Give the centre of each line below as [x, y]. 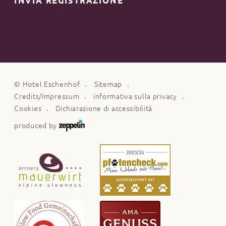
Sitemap [108, 84]
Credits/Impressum [47, 97]
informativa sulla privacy [135, 97]
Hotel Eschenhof [51, 84]
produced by [37, 126]
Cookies [28, 109]
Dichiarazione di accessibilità [104, 109]
